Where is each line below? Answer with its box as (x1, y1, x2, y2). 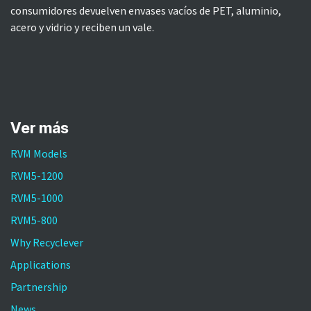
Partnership (10, 280, 67, 294)
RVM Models (10, 146, 67, 161)
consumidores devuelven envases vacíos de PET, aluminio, (10, 3, 281, 18)
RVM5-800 (10, 213, 58, 228)
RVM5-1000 (10, 191, 63, 205)
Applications (10, 258, 71, 272)
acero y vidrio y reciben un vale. (10, 20, 154, 35)
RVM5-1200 (10, 169, 63, 183)
